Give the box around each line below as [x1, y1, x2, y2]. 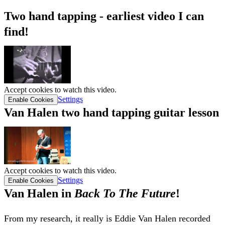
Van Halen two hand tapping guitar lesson [4, 105, 219, 119]
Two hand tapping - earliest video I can [4, 9, 204, 23]
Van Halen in [4, 186, 74, 200]
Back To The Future [74, 186, 176, 200]
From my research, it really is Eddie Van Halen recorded [4, 213, 210, 223]
